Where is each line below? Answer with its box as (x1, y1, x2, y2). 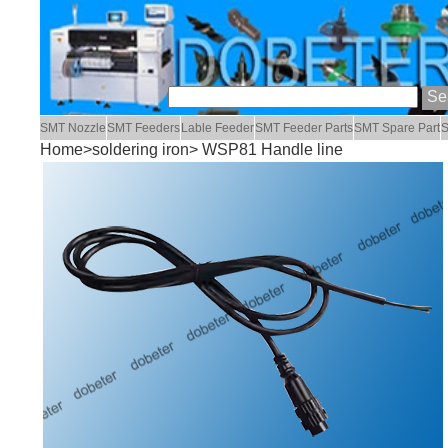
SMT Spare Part (354, 121, 441, 136)
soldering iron (92, 141, 190, 159)
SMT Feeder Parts (255, 121, 354, 136)
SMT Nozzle (40, 121, 107, 136)
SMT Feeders (107, 121, 181, 136)
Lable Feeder (181, 121, 255, 136)
